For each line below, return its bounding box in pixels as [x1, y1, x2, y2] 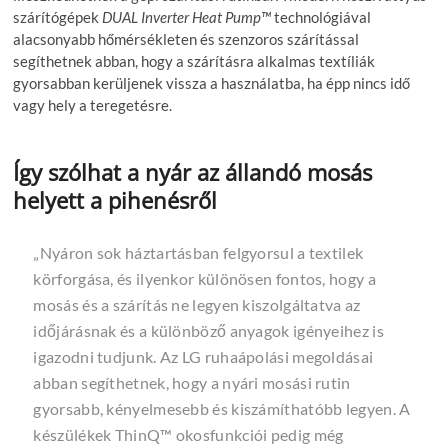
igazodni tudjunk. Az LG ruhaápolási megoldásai [33, 346, 374, 366]
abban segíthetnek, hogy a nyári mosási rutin [33, 372, 351, 392]
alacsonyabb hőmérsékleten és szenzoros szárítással [13, 29, 360, 48]
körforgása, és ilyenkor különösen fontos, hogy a [33, 268, 376, 288]
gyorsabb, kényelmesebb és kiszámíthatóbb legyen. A [33, 398, 411, 418]
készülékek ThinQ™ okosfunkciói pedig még [33, 424, 344, 444]
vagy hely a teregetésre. [13, 95, 173, 114]
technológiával [271, 7, 372, 26]
